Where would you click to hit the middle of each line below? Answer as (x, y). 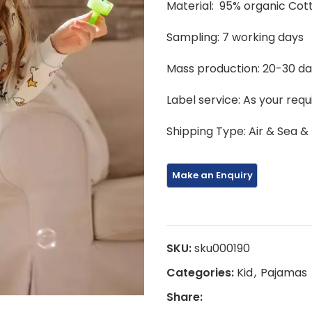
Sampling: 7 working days (235, 37)
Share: (185, 297)
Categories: (200, 272)
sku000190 (222, 248)
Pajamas (284, 272)
